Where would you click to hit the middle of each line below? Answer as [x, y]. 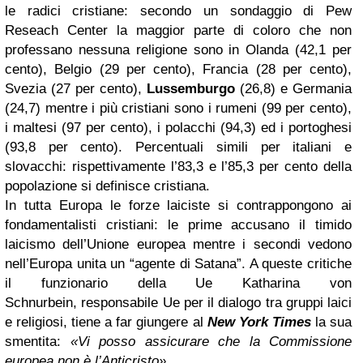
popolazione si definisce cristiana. [107, 186]
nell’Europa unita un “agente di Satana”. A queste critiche [178, 264]
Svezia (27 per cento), [76, 89]
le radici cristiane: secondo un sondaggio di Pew [178, 11]
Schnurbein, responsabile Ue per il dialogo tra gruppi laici [178, 303]
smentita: [38, 342]
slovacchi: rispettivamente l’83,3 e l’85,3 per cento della [178, 167]
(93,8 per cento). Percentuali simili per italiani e [178, 147]
